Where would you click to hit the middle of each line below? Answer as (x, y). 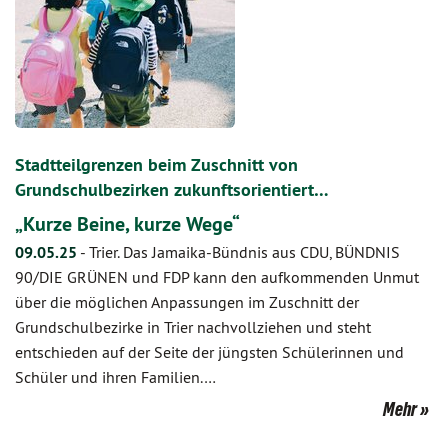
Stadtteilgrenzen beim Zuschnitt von (156, 164)
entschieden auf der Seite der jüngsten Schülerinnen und (209, 352)
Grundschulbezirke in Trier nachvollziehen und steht (193, 327)
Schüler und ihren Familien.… (115, 377)
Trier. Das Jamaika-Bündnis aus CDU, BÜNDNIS (244, 252)
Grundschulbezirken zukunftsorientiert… (172, 189)
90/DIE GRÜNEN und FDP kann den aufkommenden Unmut (217, 277)
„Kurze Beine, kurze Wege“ (127, 224)
